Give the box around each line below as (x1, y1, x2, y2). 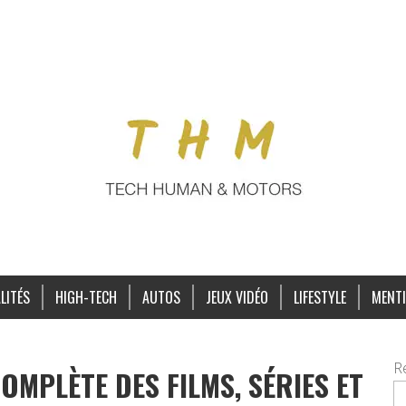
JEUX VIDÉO (205, 286, 268, 308)
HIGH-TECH (54, 286, 117, 308)
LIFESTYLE (293, 286, 346, 308)
